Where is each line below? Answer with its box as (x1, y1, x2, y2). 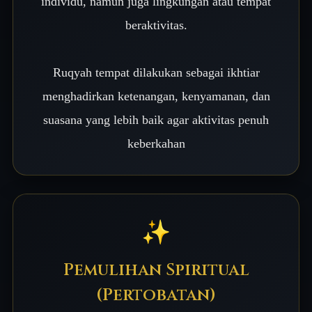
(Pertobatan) (96, 284, 216, 306)
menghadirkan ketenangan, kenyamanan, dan (42, 89, 270, 103)
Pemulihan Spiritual (63, 259, 249, 281)
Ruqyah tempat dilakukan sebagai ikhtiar (52, 65, 260, 79)
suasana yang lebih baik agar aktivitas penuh (43, 113, 269, 127)
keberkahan (127, 136, 185, 150)
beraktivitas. (125, 18, 187, 32)
